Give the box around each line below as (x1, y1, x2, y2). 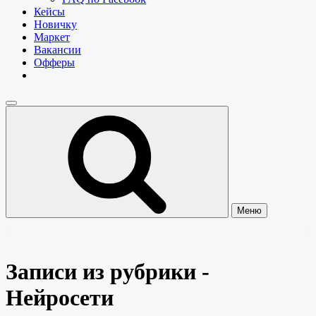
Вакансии (34, 44, 81, 56)
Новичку (34, 18, 77, 31)
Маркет (34, 31, 70, 44)
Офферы (34, 56, 75, 69)
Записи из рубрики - (6, 258, 209, 284)
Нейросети (6, 284, 114, 310)
